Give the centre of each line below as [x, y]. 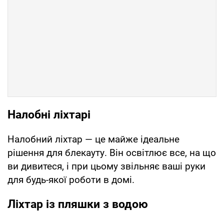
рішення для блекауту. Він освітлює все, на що [112, 152]
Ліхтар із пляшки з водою [78, 204]
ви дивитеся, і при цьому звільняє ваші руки [106, 166]
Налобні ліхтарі [49, 114]
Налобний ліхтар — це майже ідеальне [93, 139]
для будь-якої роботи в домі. [71, 179]
